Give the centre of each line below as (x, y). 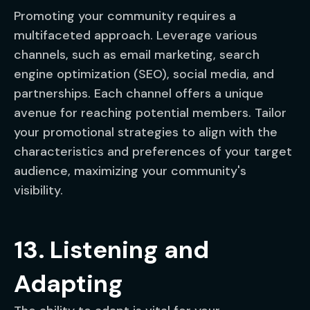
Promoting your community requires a (125, 16)
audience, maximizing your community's (130, 171)
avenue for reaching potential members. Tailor (150, 113)
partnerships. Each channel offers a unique (139, 93)
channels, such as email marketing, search (137, 55)
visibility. (38, 190)
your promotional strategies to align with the (146, 132)
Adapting (69, 284)
